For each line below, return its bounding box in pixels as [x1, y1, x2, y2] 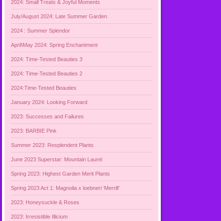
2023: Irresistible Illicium [11, 213, 68, 220]
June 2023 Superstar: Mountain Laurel [11, 156, 103, 162]
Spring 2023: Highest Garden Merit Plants [11, 170, 110, 177]
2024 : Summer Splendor [11, 27, 71, 34]
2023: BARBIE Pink [11, 127, 57, 134]
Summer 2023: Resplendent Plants [11, 142, 94, 148]
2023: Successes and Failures [11, 113, 84, 119]
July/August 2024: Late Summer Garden [11, 13, 108, 19]
